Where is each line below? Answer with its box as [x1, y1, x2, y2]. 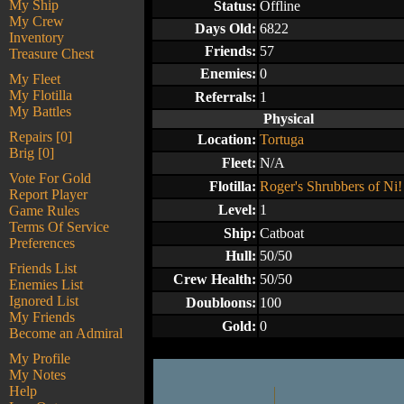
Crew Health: [173, 271, 256, 287]
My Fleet [9, 71, 60, 87]
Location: [197, 132, 256, 147]
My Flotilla [9, 87, 72, 103]
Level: [218, 202, 256, 217]
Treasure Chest [9, 46, 94, 61]
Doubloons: [186, 295, 256, 310]
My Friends [9, 309, 75, 325]
